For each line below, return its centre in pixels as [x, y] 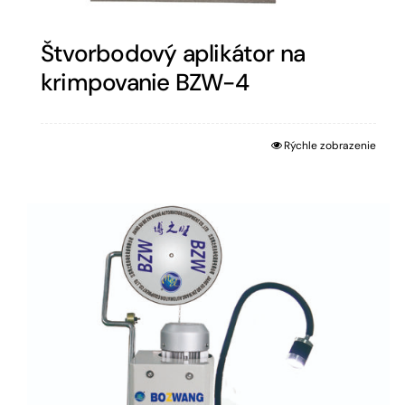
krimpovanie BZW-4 [145, 82]
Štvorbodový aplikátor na [173, 53]
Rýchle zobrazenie [330, 145]
